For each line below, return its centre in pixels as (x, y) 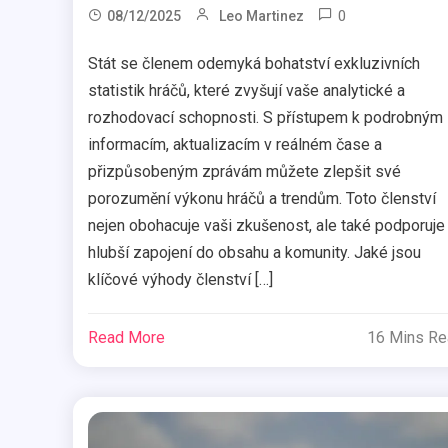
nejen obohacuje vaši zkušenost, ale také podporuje (266, 226)
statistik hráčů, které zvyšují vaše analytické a (246, 91)
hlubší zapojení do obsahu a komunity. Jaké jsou (254, 253)
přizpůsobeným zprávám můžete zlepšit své (244, 172)
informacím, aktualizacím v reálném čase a (234, 145)
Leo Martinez (261, 16)
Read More (126, 338)
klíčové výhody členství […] (180, 280)
